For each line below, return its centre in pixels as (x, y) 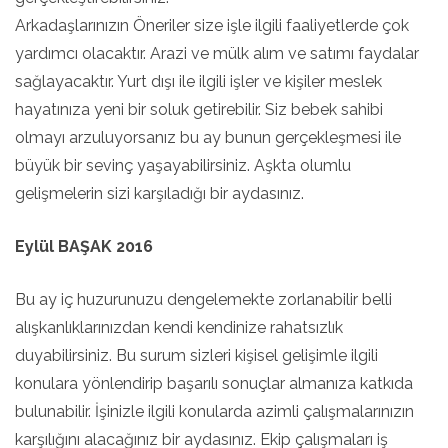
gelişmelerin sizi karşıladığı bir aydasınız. (159, 193)
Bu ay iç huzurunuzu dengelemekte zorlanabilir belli (203, 299)
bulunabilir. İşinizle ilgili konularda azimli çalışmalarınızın (214, 411)
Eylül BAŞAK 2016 (84, 246)
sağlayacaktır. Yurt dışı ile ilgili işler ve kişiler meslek (198, 81)
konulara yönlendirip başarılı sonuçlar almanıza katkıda (214, 383)
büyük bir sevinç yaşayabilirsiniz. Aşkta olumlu (183, 165)
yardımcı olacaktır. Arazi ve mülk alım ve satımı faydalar (217, 53)
